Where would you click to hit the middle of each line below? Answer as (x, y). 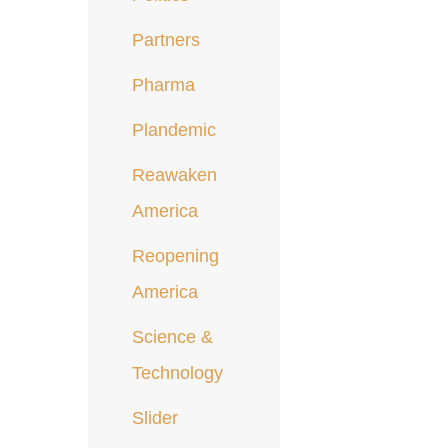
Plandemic (174, 130)
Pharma (164, 85)
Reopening (176, 256)
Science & (173, 337)
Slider (155, 418)
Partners (166, 40)
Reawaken (175, 175)
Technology (178, 373)
